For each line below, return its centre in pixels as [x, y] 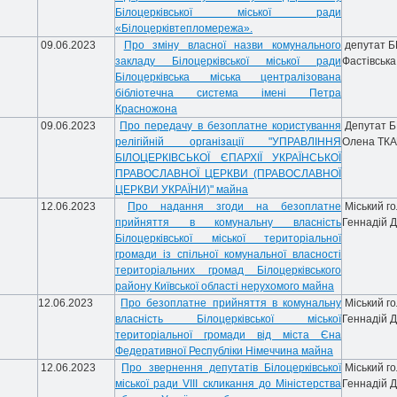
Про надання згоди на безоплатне [234, 206]
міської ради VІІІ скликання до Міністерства [228, 384]
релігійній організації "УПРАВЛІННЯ [228, 142]
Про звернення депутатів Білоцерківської [231, 368]
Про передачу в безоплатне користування [231, 126]
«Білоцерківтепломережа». [184, 28]
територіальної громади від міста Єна [228, 335]
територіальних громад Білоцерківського [228, 270]
